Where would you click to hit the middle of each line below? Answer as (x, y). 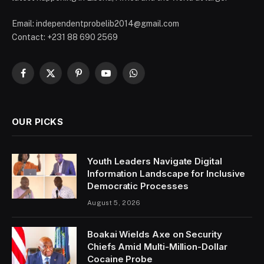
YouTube (122, 78)
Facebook (41, 78)
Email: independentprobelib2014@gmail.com (95, 23)
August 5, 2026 (114, 202)
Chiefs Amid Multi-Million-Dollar (157, 246)
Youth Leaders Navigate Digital (155, 161)
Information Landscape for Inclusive (166, 173)
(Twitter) (66, 90)
